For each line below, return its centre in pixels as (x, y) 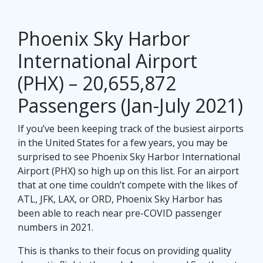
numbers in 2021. (55, 227)
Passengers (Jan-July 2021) (130, 106)
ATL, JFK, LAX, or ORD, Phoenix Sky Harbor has (120, 199)
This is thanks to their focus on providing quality (124, 251)
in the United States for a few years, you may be (123, 143)
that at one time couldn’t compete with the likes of (128, 185)
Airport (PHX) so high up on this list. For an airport (128, 171)
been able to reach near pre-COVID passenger (120, 213)
